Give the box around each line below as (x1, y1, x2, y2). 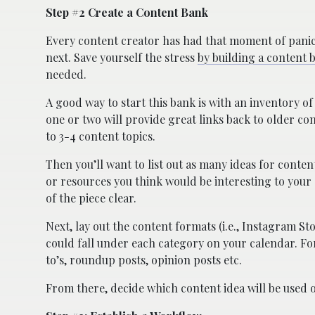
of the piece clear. (46, 190, 136, 205)
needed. (46, 66, 86, 82)
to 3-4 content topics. (46, 128, 155, 143)
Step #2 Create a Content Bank (46, 4, 208, 20)
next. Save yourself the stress (46, 49, 198, 65)
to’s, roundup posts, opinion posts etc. (46, 252, 242, 267)
